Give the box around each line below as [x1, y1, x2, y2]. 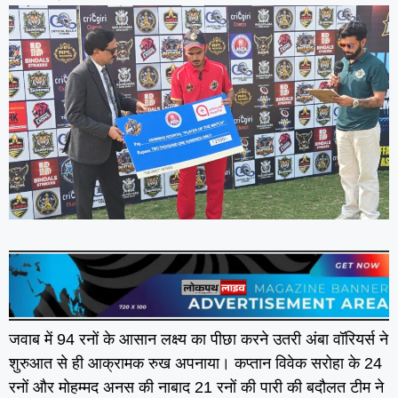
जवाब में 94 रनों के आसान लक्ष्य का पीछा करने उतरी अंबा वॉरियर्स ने [9, 330, 388, 348]
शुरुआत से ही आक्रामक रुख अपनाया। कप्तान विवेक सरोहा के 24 [9, 354, 382, 372]
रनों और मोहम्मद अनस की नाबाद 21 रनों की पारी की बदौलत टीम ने [9, 378, 384, 396]
